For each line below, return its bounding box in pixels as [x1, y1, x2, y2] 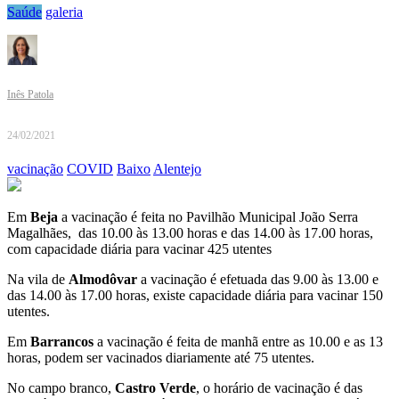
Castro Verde [115, 380, 196, 396]
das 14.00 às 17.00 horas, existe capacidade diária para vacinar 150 [7, 288, 383, 304]
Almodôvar [69, 272, 137, 288]
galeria [45, 4, 83, 20]
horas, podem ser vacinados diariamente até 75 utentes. [7, 350, 314, 366]
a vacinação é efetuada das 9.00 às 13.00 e [137, 272, 379, 288]
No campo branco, [7, 380, 115, 396]
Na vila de [7, 272, 69, 288]
